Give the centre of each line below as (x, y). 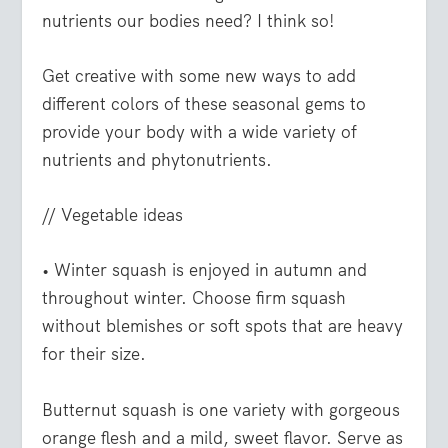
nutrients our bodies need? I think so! (188, 20)
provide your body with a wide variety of (200, 131)
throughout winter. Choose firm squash (194, 298)
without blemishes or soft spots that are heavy (223, 326)
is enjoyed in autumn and (267, 270)
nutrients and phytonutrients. (157, 159)
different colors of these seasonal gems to (204, 103)
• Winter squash (105, 270)
